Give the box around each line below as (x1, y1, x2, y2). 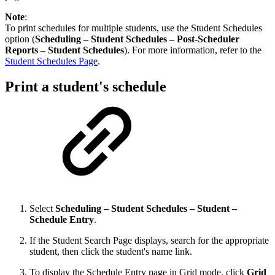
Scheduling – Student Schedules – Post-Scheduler (35, 33, 239, 44)
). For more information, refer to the (124, 44, 261, 55)
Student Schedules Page (5, 55, 98, 66)
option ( (5, 33, 35, 44)
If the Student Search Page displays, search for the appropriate (29, 235, 269, 246)
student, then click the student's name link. (29, 246, 192, 257)
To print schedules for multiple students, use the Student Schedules (5, 22, 262, 33)
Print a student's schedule (5, 79, 166, 95)
